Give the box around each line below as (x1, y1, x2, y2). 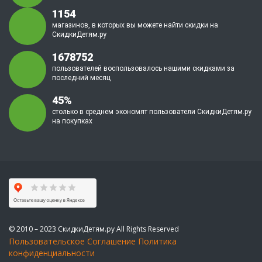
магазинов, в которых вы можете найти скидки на (52, 21, 218, 29)
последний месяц (52, 74, 111, 82)
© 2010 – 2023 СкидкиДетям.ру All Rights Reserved (9, 224, 179, 234)
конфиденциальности (9, 247, 95, 258)
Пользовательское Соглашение (9, 236, 136, 247)
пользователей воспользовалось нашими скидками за (52, 64, 235, 73)
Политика (138, 236, 177, 247)
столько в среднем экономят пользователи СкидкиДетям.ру (52, 108, 251, 116)
